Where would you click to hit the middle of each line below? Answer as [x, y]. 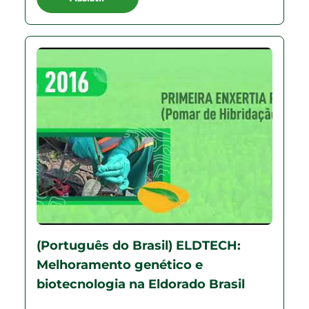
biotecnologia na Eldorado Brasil [141, 284]
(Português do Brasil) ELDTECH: [139, 245]
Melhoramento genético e [120, 265]
